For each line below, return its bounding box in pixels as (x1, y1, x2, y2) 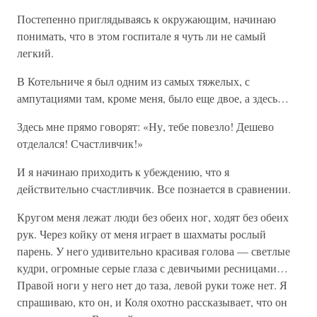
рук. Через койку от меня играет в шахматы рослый (17, 226, 266, 241)
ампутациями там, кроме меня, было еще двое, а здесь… (17, 91, 289, 105)
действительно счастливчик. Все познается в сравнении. (17, 181, 291, 196)
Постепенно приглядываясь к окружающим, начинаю (17, 11, 276, 26)
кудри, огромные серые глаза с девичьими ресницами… (17, 260, 288, 275)
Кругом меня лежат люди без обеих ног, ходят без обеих (17, 209, 289, 224)
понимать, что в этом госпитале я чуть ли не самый (17, 28, 266, 43)
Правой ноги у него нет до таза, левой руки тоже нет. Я (17, 277, 287, 292)
